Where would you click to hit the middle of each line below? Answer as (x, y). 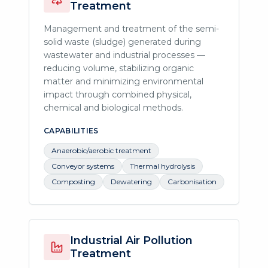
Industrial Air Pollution (131, 240)
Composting (73, 181)
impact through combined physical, (118, 94)
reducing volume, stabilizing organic (119, 68)
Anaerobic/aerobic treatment (101, 150)
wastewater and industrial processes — (124, 55)
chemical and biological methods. (113, 107)
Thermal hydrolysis (162, 166)
